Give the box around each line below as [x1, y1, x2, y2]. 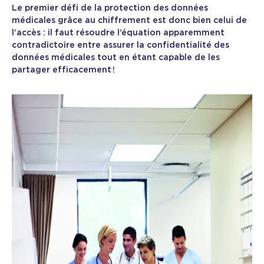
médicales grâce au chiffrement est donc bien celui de [12, 16, 247, 25]
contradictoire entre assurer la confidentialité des [12, 41, 229, 50]
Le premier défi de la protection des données [12, 4, 208, 13]
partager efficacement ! [12, 66, 115, 75]
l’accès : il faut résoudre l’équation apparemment [12, 29, 225, 38]
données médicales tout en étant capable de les [12, 54, 220, 62]
